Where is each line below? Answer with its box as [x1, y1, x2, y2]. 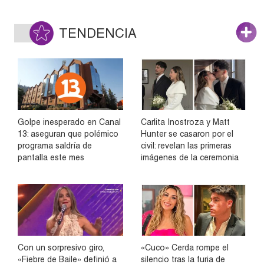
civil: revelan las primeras [141, 141, 232, 151]
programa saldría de [18, 141, 92, 151]
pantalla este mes [18, 153, 84, 163]
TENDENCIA [59, 25, 137, 41]
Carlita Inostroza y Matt [141, 117, 230, 127]
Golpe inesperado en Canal [18, 117, 121, 127]
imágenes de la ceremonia [141, 153, 239, 163]
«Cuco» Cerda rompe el [141, 243, 229, 253]
